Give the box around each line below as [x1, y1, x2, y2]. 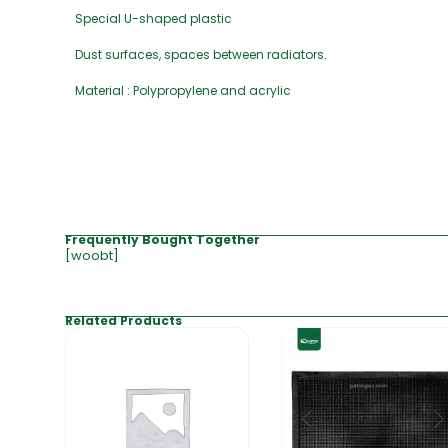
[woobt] [65, 246, 119, 266]
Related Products [65, 312, 182, 330]
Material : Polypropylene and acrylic [75, 82, 291, 100]
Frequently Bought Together [65, 231, 260, 249]
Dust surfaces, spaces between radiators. [75, 46, 327, 64]
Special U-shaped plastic [75, 10, 232, 28]
